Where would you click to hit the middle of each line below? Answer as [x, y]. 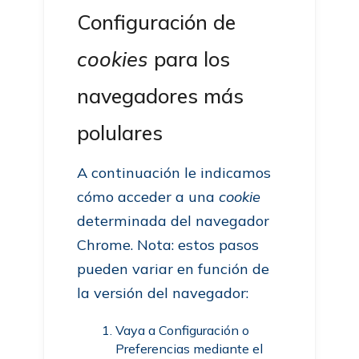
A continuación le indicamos [174, 173]
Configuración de [157, 22]
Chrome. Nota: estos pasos [168, 245]
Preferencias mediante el [190, 349]
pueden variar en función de [173, 269]
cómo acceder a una [148, 197]
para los [190, 59]
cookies [113, 59]
